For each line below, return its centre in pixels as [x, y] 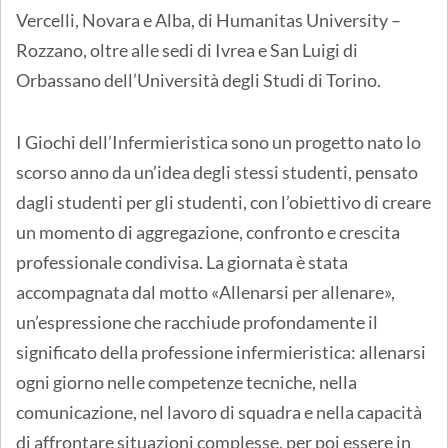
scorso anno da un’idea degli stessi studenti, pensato [217, 171]
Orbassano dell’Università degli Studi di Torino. [198, 79]
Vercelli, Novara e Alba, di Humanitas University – [208, 19]
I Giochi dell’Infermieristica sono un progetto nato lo [218, 141]
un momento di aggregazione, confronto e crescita [208, 231]
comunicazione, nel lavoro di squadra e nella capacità [219, 411]
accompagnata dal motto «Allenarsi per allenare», [205, 291]
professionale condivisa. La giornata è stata [182, 261]
